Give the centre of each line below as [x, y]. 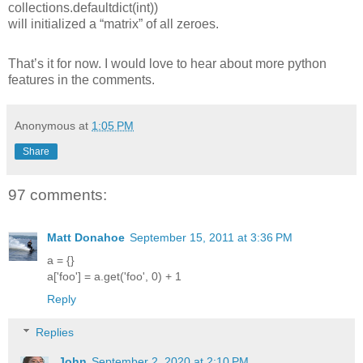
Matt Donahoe [86, 237]
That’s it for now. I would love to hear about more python [167, 64]
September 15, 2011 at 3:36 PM [211, 237]
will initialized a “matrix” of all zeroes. [113, 24]
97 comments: [58, 195]
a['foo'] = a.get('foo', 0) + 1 [114, 276]
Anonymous [45, 126]
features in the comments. [81, 80]
